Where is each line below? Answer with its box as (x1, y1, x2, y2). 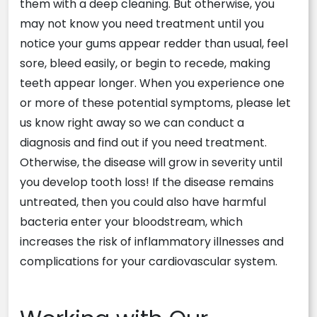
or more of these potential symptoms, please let (20, 95, 291, 111)
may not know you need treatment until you (20, 16, 264, 32)
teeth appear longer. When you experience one (20, 75, 284, 91)
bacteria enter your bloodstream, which (20, 214, 243, 230)
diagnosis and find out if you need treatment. (20, 134, 267, 151)
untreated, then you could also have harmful (20, 194, 266, 210)
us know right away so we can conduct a (20, 115, 244, 131)
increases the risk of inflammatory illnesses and (20, 234, 284, 250)
